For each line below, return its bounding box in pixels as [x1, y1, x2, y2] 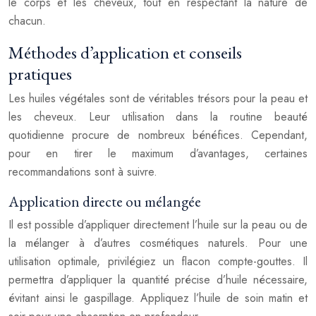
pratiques [8, 62, 72, 85]
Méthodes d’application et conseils [8, 41, 242, 63]
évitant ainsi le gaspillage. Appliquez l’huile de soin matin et [8, 290, 308, 306]
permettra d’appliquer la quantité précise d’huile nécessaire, [8, 272, 308, 288]
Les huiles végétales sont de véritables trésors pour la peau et [8, 90, 308, 107]
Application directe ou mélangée [8, 192, 201, 211]
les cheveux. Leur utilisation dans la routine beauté [8, 109, 308, 125]
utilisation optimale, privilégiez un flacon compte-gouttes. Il [8, 253, 308, 269]
